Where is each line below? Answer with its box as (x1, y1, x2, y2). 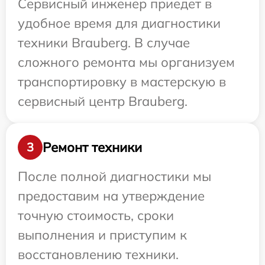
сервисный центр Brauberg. (18, 93, 188, 110)
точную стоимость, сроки (18, 207, 174, 224)
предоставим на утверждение (18, 188, 205, 205)
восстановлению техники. (18, 246, 179, 263)
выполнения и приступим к (18, 227, 187, 244)
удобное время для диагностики (18, 15, 221, 32)
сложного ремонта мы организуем (18, 54, 235, 71)
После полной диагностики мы (18, 168, 211, 185)
